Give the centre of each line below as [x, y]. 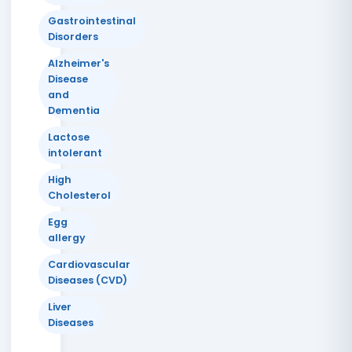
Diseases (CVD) [87, 280]
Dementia [73, 110]
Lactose [68, 137]
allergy [66, 237]
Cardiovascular [89, 264]
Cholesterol [79, 195]
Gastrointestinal [92, 20]
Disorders [73, 36]
